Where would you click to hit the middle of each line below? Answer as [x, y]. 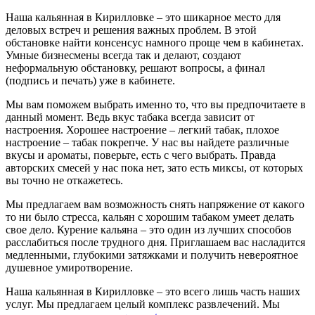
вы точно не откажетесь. [64, 180]
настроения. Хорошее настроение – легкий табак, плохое [142, 129]
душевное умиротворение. [69, 267]
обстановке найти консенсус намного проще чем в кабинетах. [155, 42]
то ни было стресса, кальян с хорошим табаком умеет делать [150, 217]
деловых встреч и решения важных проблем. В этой [131, 30]
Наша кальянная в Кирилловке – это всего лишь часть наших [153, 291]
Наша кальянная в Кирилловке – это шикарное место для [143, 17]
